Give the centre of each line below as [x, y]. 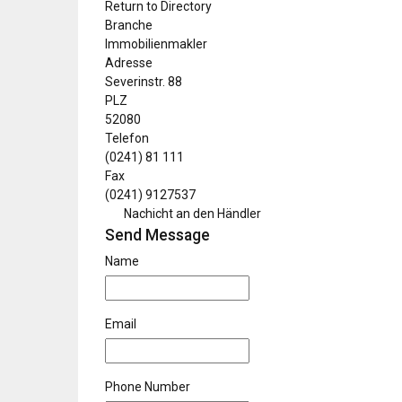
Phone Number [148, 387]
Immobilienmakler [156, 44]
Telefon [127, 138]
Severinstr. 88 [144, 82]
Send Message [157, 235]
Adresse [129, 63]
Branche [129, 25]
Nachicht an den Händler [192, 214]
